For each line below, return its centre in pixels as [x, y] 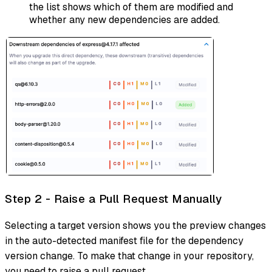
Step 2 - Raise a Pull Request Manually [113, 199]
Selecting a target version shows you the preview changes [135, 225]
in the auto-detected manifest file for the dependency [124, 240]
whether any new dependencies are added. [124, 19]
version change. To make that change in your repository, [129, 256]
